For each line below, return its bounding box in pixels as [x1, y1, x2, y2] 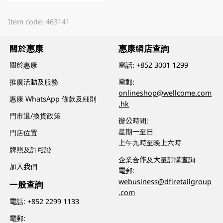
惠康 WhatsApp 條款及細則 [9, 94, 97, 104]
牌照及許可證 [9, 145, 52, 155]
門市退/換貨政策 [9, 111, 61, 121]
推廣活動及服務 [9, 77, 59, 87]
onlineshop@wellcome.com [118, 88, 212, 98]
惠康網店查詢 [118, 42, 170, 54]
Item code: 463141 [7, 17, 70, 27]
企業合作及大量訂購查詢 [118, 155, 196, 165]
